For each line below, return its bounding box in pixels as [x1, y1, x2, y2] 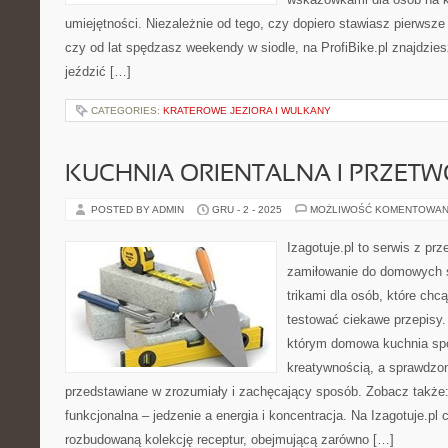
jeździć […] [65, 64, 131, 79]
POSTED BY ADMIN [91, 204, 187, 215]
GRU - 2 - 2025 [212, 204, 282, 215]
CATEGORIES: [91, 105, 163, 116]
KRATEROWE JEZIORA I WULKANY [163, 105, 331, 116]
